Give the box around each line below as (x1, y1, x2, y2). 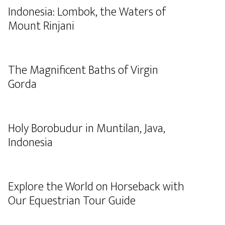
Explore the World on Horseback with (8, 177, 184, 197)
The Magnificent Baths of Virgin (8, 60, 158, 80)
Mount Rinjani (8, 16, 74, 36)
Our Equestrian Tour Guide (8, 191, 136, 211)
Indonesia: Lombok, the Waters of (8, 2, 166, 22)
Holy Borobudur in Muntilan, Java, (8, 119, 165, 139)
